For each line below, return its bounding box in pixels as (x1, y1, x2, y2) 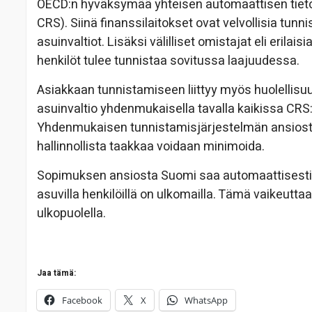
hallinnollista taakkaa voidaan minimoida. (37, 137, 265, 157)
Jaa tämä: (37, 267, 76, 280)
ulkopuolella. (37, 204, 106, 224)
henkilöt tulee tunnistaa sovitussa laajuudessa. (37, 52, 299, 71)
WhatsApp (185, 294, 228, 307)
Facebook (62, 294, 102, 307)
